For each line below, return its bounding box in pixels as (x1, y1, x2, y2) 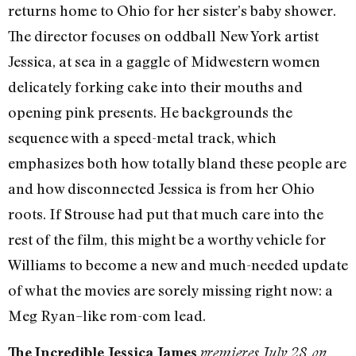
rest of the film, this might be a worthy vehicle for (8, 230, 326, 248)
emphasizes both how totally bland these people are (8, 153, 346, 172)
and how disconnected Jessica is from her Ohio (8, 179, 315, 197)
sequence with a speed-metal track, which (8, 128, 277, 146)
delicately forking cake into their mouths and (8, 77, 303, 95)
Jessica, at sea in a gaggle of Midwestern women (8, 52, 320, 70)
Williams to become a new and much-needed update (8, 255, 348, 273)
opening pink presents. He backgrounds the (8, 103, 292, 121)
